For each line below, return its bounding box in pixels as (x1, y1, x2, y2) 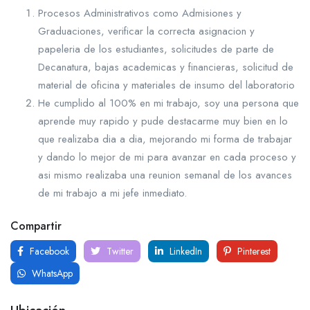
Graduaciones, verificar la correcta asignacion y (38, 24, 255, 39)
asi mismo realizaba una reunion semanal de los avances (38, 167, 292, 183)
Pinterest (235, 244, 271, 258)
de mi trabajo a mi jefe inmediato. (38, 185, 187, 201)
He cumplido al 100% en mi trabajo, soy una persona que (38, 95, 299, 111)
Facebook (27, 244, 69, 258)
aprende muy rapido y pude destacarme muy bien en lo (38, 113, 288, 129)
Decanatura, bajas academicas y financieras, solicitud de (38, 60, 293, 75)
